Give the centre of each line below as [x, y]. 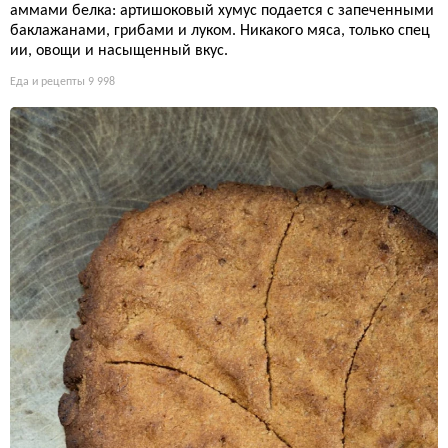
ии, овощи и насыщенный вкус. [119, 50]
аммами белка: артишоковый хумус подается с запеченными [222, 10]
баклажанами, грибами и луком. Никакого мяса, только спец [220, 30]
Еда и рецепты [47, 81]
